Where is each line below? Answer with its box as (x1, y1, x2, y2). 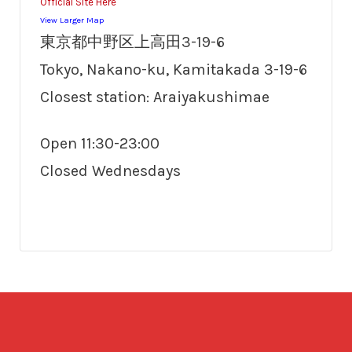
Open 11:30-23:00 (40, 134, 159, 152)
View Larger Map (40, 14, 104, 25)
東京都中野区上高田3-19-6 (40, 32, 225, 51)
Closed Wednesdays (40, 161, 181, 180)
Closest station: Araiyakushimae (40, 87, 269, 106)
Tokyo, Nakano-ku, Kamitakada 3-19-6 (40, 60, 307, 79)
